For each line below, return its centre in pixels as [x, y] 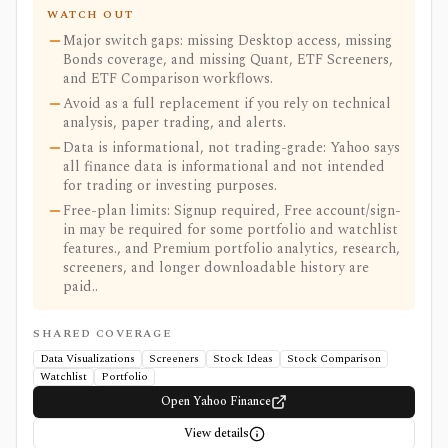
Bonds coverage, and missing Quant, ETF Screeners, [228, 59]
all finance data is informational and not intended [224, 166]
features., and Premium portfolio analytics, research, [231, 248]
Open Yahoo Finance [216, 401]
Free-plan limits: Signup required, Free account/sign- [232, 210]
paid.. [80, 286]
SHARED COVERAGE [102, 333]
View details [216, 433]
